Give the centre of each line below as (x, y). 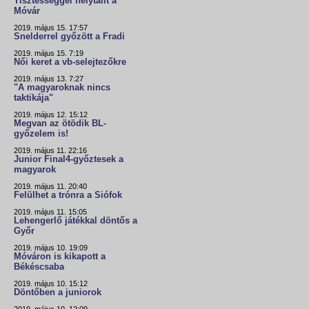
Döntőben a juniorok (58, 293)
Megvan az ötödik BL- (60, 124)
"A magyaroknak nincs (62, 88)
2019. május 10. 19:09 (51, 248)
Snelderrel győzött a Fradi (69, 37)
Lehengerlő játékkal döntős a (76, 221)
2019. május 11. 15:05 (50, 212)
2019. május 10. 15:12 (51, 284)
